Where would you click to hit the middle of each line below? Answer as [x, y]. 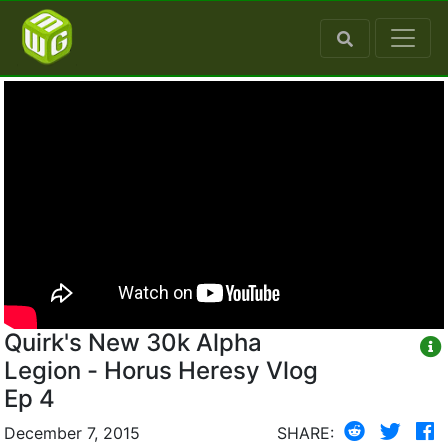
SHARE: [305, 432]
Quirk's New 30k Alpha [133, 342]
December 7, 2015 [72, 432]
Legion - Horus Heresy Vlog [161, 370]
